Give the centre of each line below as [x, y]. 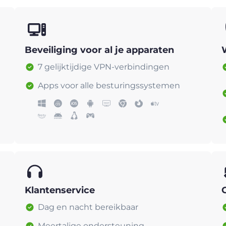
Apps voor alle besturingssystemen [109, 85]
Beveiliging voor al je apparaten [99, 50]
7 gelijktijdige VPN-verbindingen [104, 67]
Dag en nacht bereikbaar [88, 207]
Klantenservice [60, 190]
